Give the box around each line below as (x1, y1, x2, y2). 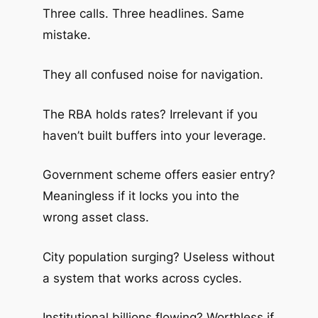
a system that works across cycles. (42, 270, 242, 285)
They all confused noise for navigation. (42, 67, 263, 82)
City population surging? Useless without (42, 249, 275, 264)
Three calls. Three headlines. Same (42, 6, 244, 21)
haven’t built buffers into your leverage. (42, 128, 266, 143)
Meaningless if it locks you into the (42, 189, 239, 204)
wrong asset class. (42, 210, 149, 225)
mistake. (42, 28, 91, 43)
